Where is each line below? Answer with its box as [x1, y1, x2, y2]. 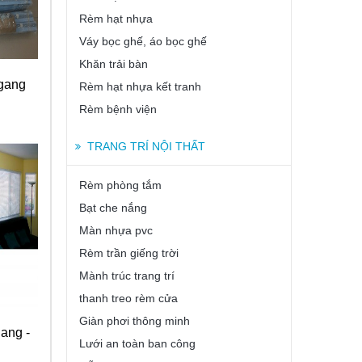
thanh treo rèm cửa [79, 292, 178, 305]
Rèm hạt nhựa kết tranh [79, 80, 201, 93]
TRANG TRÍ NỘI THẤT [87, 140, 205, 153]
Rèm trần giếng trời [79, 246, 179, 259]
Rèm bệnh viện [79, 103, 157, 116]
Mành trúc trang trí [79, 269, 175, 282]
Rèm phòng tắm [79, 179, 162, 192]
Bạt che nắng [79, 201, 147, 214]
